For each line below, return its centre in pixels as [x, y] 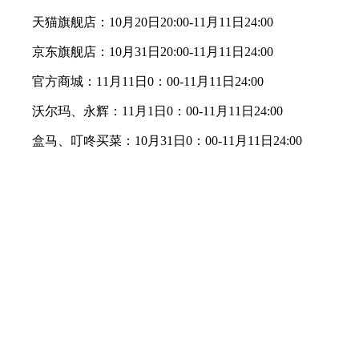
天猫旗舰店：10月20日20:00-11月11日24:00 [140, 22]
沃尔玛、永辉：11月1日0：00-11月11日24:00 [145, 111]
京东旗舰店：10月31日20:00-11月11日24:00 [140, 51]
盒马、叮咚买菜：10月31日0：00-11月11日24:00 [154, 140]
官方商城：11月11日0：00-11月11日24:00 [135, 81]
